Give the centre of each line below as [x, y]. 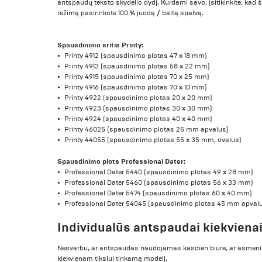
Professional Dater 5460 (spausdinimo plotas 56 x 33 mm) [159, 183]
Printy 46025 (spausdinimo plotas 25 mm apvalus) [147, 130]
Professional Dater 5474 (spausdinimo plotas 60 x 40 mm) [158, 194]
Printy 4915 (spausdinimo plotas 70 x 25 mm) [137, 77]
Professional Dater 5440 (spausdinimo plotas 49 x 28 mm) [159, 173]
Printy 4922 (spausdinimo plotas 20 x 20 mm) [139, 98]
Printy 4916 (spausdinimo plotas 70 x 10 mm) [136, 88]
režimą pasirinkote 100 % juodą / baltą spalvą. [131, 13]
